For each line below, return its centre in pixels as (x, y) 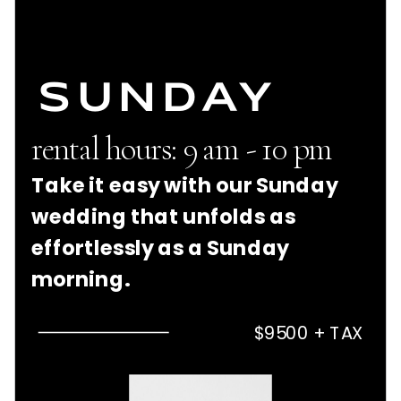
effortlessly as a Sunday (161, 248)
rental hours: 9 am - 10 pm (182, 149)
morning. (81, 280)
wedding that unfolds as (164, 217)
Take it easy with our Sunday (185, 186)
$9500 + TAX (309, 333)
